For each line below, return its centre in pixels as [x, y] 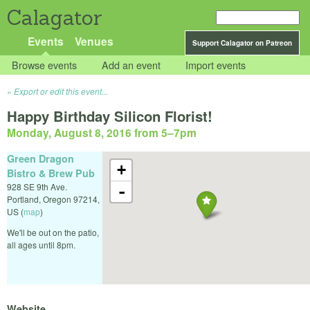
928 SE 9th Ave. [37, 186]
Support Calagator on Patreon [242, 43]
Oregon [57, 199]
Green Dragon [40, 158]
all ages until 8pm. [41, 244]
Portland [23, 199]
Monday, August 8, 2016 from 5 [87, 133]
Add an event [131, 65]
